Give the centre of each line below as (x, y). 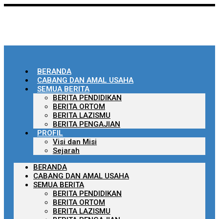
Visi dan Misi (75, 142)
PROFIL (50, 133)
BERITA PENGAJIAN (87, 124)
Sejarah (66, 151)
